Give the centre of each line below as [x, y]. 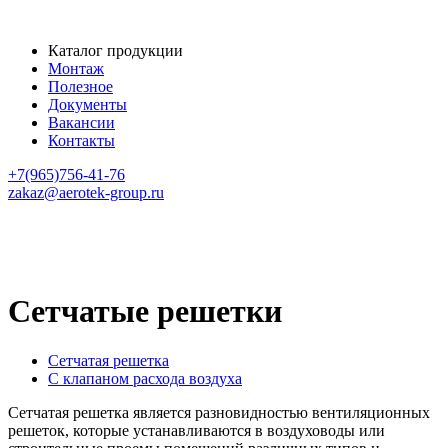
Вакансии [81, 122]
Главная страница [108, 226]
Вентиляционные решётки [144, 244]
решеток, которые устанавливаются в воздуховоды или [196, 430]
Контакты [81, 140]
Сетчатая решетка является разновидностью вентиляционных [219, 412]
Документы [87, 104]
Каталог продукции [115, 50]
